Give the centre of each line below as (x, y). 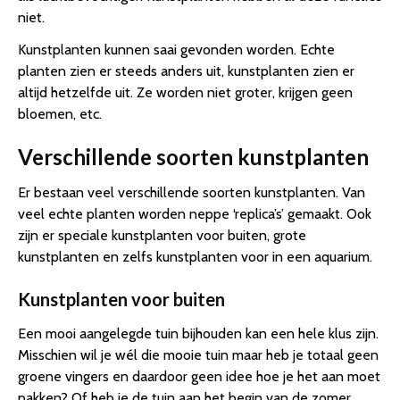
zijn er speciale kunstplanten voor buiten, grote (162, 236)
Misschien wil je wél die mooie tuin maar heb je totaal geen (198, 355)
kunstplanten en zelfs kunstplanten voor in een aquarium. (195, 257)
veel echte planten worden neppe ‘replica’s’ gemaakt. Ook (195, 214)
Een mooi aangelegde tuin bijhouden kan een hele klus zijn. (198, 334)
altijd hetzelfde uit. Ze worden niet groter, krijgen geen (185, 93)
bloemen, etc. (60, 114)
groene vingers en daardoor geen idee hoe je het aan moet (199, 377)
